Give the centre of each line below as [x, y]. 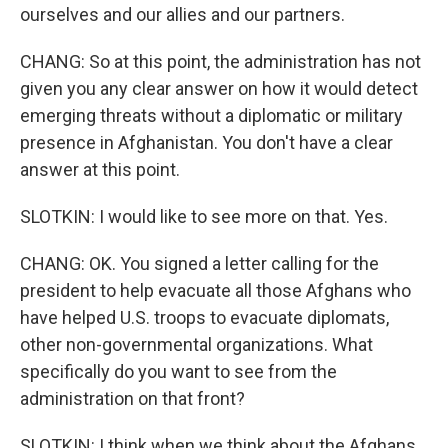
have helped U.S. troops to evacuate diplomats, [204, 317]
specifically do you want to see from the [178, 371]
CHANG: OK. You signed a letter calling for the [199, 263]
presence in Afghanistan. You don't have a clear [206, 142]
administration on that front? [132, 398]
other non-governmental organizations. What [196, 344]
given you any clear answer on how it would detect [219, 88]
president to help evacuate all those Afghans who [215, 290]
